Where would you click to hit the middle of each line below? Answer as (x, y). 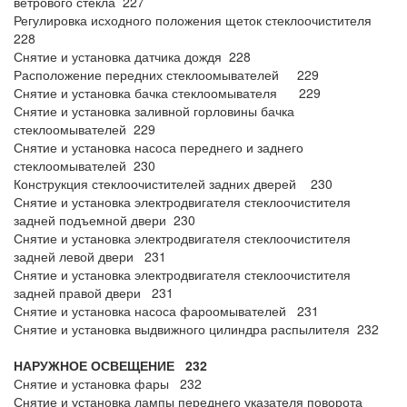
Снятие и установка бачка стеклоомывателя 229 (167, 93)
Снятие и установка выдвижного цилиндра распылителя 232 (196, 329)
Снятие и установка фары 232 (108, 383)
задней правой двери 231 (94, 293)
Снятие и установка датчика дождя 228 (132, 56)
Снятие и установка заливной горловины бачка (154, 111)
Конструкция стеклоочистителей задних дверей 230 (173, 184)
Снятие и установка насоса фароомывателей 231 (166, 311)
